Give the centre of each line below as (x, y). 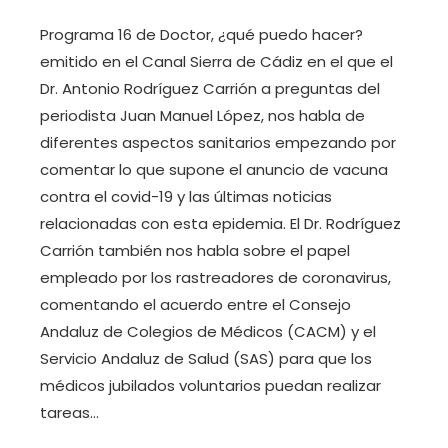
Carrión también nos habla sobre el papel (195, 251)
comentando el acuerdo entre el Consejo (195, 305)
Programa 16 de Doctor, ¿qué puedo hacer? (201, 35)
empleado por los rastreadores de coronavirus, (215, 278)
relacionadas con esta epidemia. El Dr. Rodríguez (220, 224)
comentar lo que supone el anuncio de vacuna (214, 170)
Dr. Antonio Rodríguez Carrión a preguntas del (210, 89)
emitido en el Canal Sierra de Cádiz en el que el (216, 62)
